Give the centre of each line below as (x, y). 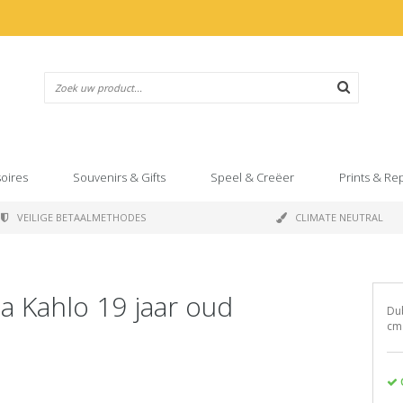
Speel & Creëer (252, 177)
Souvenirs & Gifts (119, 177)
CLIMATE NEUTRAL (339, 217)
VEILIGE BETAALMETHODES (81, 217)
